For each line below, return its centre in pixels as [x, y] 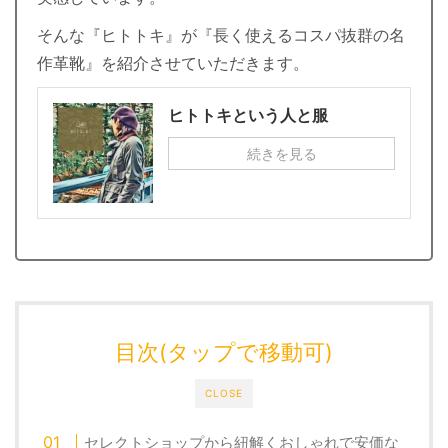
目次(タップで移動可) [224, 351]
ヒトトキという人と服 [248, 114]
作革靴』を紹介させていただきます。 [173, 62]
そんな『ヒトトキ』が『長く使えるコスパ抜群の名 [221, 34]
